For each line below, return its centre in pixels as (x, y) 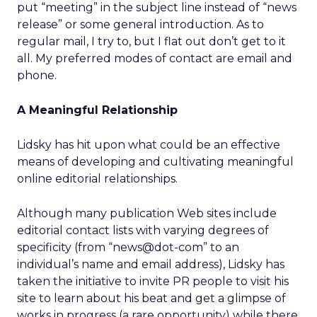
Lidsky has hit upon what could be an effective (149, 145)
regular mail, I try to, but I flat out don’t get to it (151, 41)
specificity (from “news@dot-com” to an (128, 247)
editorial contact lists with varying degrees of (143, 230)
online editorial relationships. (97, 179)
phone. (37, 75)
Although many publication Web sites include (147, 213)
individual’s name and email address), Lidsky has (151, 264)
